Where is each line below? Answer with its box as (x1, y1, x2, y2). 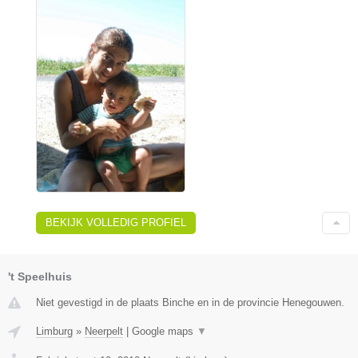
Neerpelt (85, 324, 123, 337)
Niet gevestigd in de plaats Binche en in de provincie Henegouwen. (36, 296, 344, 308)
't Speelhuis (8, 269, 72, 283)
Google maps (132, 324, 197, 337)
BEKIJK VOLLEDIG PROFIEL (46, 216, 186, 229)
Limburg (36, 324, 73, 337)
